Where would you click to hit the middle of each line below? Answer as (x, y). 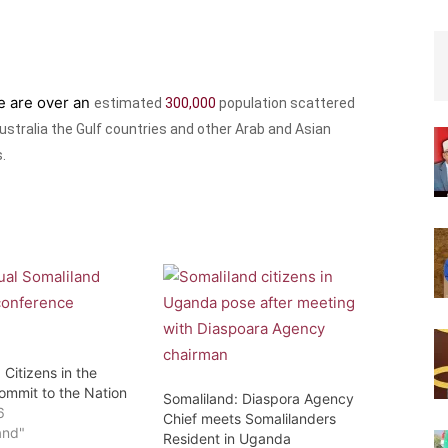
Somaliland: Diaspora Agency (258, 398)
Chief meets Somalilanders (249, 418)
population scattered (285, 102)
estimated (129, 102)
